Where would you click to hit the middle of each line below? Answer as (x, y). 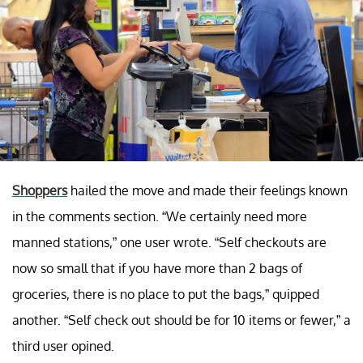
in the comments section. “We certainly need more (160, 216)
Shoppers (40, 190)
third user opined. (63, 346)
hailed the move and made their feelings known (207, 190)
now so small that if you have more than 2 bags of (157, 268)
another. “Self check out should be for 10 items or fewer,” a (181, 320)
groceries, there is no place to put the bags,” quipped (166, 294)
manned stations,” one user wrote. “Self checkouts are (169, 242)
